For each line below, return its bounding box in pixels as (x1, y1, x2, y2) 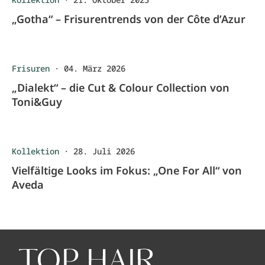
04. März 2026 (64, 63, 125, 74)
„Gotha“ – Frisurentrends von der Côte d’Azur (12, 12, 245, 26)
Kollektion (12, 146, 59, 157)
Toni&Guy (12, 95, 62, 109)
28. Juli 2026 (73, 146, 135, 157)
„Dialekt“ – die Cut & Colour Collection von (12, 80, 230, 95)
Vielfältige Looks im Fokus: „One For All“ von (12, 163, 242, 177)
